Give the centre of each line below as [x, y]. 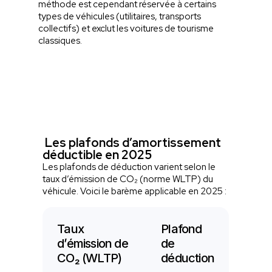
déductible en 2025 [99, 155]
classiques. [61, 40]
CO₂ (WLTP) [91, 258]
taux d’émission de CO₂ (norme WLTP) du [128, 179]
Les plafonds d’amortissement [132, 142]
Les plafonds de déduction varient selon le [129, 167]
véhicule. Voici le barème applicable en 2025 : [136, 191]
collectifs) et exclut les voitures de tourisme [126, 28]
